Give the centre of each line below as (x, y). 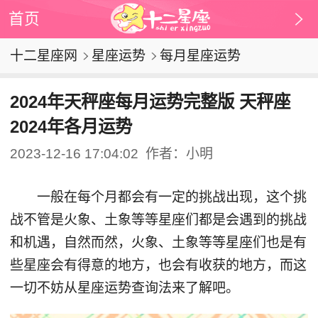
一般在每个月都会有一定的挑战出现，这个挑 (158, 197)
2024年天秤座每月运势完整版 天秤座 (150, 102)
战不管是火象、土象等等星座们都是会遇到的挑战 (158, 219)
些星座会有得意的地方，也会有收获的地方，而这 (158, 265)
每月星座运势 (200, 56)
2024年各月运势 (71, 126)
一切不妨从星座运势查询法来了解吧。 (124, 287)
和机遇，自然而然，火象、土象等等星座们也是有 (158, 242)
